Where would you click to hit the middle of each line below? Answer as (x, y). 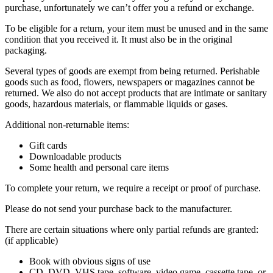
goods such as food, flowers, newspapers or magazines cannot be (130, 82)
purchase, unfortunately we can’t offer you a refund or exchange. (129, 7)
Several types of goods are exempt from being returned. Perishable (132, 71)
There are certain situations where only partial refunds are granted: (132, 229)
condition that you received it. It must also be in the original (119, 39)
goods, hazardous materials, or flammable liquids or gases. (116, 104)
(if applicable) (31, 240)
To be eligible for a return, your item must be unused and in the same (136, 28)
